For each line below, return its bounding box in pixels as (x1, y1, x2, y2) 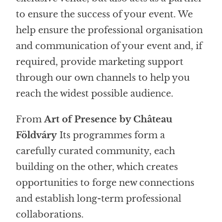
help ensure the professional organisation (16, 24, 203, 36)
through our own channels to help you (16, 72, 190, 83)
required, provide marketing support (16, 56, 184, 67)
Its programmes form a (57, 129, 166, 141)
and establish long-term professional (16, 193, 182, 204)
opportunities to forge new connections (16, 177, 195, 188)
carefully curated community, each (16, 145, 175, 157)
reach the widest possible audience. (16, 88, 174, 99)
